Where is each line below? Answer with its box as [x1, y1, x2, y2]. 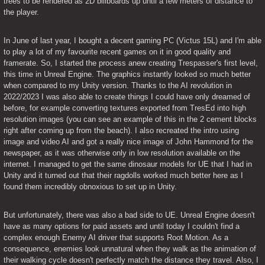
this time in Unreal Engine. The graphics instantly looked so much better [4, 69, 251, 79]
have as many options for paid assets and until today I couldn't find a [4, 221, 240, 231]
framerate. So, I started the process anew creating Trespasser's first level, [4, 58, 258, 67]
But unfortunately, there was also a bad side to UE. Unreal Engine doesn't [4, 210, 255, 219]
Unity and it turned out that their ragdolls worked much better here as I [4, 170, 243, 180]
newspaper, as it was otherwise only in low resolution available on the [4, 148, 240, 157]
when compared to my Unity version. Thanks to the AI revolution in [4, 80, 232, 90]
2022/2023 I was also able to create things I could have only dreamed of [4, 92, 250, 101]
